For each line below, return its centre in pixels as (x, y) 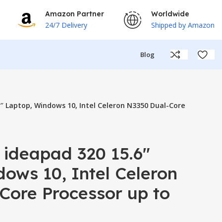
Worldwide (170, 14)
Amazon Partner (75, 14)
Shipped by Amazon (183, 25)
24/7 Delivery (66, 25)
